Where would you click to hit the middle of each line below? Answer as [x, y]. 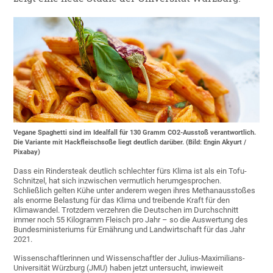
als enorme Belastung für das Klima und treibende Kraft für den [122, 200]
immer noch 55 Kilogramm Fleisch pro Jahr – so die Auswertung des [131, 220]
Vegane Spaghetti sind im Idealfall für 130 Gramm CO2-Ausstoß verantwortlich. [135, 133]
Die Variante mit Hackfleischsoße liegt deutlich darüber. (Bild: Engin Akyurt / [130, 143]
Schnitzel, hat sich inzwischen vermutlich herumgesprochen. [118, 181]
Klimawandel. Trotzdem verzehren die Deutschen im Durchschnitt [126, 210]
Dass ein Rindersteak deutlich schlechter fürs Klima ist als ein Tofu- [130, 171]
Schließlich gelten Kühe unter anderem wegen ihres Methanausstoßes [135, 191]
